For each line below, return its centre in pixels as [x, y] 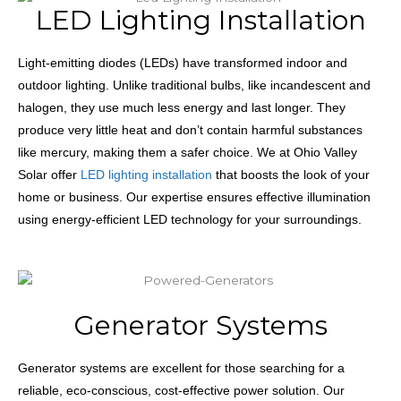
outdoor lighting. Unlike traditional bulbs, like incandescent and [194, 85]
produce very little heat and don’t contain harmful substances [190, 130]
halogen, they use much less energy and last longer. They [182, 108]
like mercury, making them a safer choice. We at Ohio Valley [188, 153]
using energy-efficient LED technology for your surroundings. [190, 220]
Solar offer [49, 175]
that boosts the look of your [291, 175]
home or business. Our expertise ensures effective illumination [194, 197]
